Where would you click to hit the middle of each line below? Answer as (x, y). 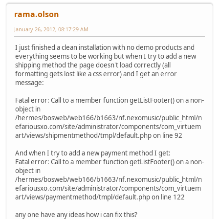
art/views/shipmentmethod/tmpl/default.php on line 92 (99, 135)
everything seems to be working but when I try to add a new (106, 56)
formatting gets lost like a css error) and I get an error (96, 74)
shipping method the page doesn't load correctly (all (93, 65)
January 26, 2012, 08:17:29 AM (51, 29)
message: (30, 82)
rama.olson (37, 14)
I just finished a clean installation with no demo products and (105, 47)
